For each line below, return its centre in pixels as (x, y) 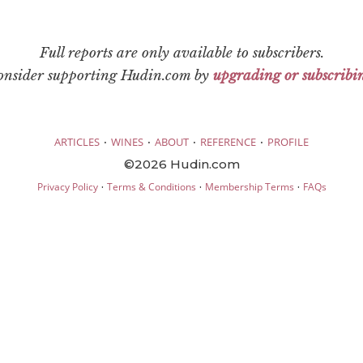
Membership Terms (249, 187)
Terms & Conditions (151, 187)
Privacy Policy (67, 187)
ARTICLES (77, 142)
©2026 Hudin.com (181, 164)
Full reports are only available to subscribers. (181, 53)
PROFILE (288, 142)
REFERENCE (228, 142)
